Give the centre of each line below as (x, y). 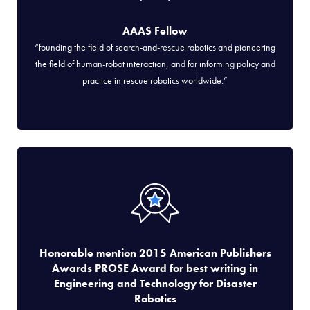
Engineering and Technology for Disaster (155, 284)
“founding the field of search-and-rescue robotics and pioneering (155, 47)
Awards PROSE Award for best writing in (155, 268)
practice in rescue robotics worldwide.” (155, 81)
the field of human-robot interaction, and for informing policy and (155, 64)
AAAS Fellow (155, 31)
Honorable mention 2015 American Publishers (155, 253)
